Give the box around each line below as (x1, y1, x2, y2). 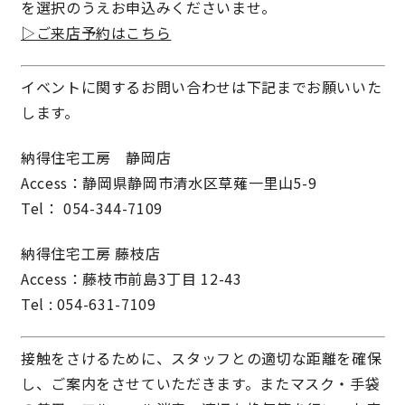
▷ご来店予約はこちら (21, 22, 172, 44)
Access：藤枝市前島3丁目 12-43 (21, 268, 242, 290)
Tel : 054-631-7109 (21, 293, 156, 316)
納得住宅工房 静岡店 (21, 146, 172, 169)
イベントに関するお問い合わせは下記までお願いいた (21, 76, 382, 99)
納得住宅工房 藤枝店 (21, 242, 161, 265)
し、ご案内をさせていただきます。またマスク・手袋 (21, 372, 381, 395)
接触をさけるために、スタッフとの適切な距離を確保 (21, 347, 382, 370)
